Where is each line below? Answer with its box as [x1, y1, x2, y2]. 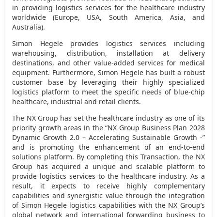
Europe [55, 12, 78, 22]
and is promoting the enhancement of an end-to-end [12, 142, 205, 152]
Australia [12, 22, 42, 31]
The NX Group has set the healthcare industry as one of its [12, 113, 205, 123]
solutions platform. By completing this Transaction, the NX [12, 152, 205, 161]
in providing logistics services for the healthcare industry [12, 2, 205, 12]
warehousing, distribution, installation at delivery [12, 48, 205, 58]
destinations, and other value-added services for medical [12, 58, 205, 67]
